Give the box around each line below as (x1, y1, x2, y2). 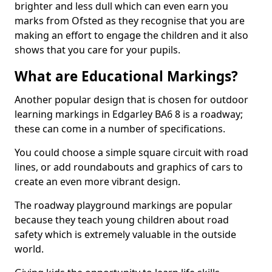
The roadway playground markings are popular (15, 199, 233, 212)
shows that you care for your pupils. (15, 43, 180, 56)
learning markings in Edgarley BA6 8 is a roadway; (15, 107, 243, 121)
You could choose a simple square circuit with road (15, 146, 248, 159)
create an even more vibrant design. (15, 175, 180, 188)
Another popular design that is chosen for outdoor (15, 93, 248, 106)
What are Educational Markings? (15, 67, 238, 86)
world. (15, 242, 44, 256)
